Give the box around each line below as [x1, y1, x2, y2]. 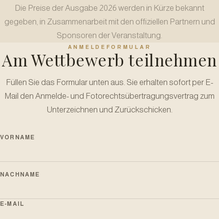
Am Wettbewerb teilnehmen [2, 49, 217, 70]
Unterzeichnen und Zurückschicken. [46, 105, 173, 114]
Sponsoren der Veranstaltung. [57, 31, 162, 40]
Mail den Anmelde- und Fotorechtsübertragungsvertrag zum [4, 91, 215, 101]
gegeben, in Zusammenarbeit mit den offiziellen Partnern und [4, 17, 215, 26]
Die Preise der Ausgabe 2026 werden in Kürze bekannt [15, 3, 204, 13]
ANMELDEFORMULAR [67, 44, 152, 50]
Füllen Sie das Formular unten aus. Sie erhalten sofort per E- [6, 78, 213, 87]
